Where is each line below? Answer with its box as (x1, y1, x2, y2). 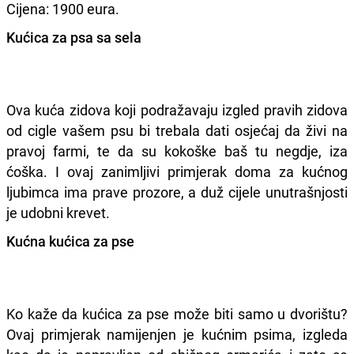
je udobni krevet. (6, 202, 110, 222)
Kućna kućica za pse (6, 231, 134, 250)
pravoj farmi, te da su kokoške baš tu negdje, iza (6, 141, 348, 160)
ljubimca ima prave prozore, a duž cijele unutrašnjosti (6, 182, 348, 201)
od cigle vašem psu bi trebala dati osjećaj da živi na (6, 120, 348, 140)
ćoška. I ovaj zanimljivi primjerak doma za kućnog (6, 161, 348, 181)
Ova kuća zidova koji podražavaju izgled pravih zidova (6, 100, 348, 119)
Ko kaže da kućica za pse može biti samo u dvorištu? (6, 303, 348, 323)
